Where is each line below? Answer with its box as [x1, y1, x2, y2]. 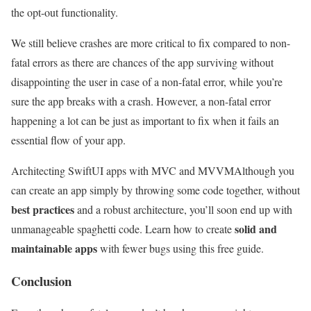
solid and [235, 220, 277, 237]
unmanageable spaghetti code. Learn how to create [11, 221, 235, 236]
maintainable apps [11, 239, 97, 256]
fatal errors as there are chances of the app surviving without [11, 54, 274, 69]
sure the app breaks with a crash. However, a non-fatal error [11, 93, 271, 108]
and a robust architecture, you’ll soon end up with [74, 201, 292, 217]
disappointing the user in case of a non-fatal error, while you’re [11, 74, 283, 89]
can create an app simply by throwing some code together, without [11, 182, 300, 197]
